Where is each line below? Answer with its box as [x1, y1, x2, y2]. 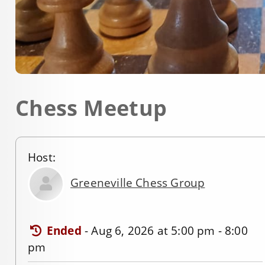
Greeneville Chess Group [70, 175, 205, 191]
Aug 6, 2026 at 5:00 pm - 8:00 [91, 223, 248, 239]
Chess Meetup [15, 93, 167, 123]
